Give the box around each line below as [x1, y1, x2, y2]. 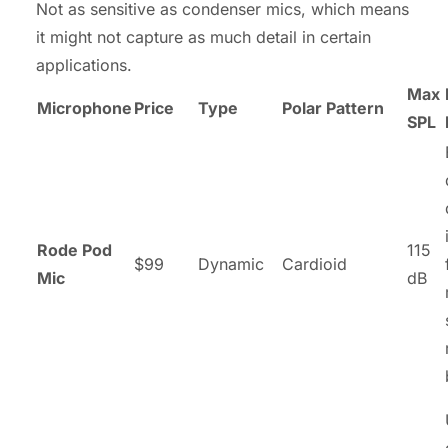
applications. [36, 54, 132, 75]
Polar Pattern [282, 97, 384, 118]
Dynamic [198, 253, 264, 274]
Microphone [37, 97, 132, 118]
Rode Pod [37, 239, 112, 260]
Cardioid [282, 253, 347, 274]
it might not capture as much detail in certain [36, 26, 371, 47]
